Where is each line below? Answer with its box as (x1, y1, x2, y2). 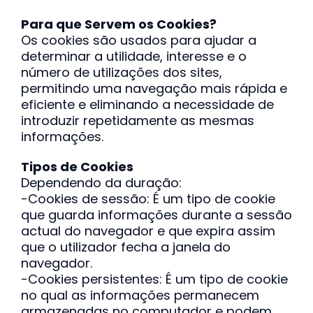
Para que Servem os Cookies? (20, 15, 217, 33)
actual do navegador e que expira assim (20, 222, 275, 240)
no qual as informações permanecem (20, 286, 259, 304)
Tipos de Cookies (20, 158, 133, 175)
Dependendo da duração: (20, 174, 182, 191)
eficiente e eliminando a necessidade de (20, 96, 274, 113)
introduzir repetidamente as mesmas (20, 112, 254, 129)
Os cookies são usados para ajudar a (20, 31, 256, 49)
